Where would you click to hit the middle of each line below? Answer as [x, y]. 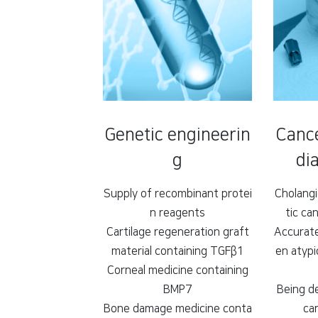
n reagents [177, 213]
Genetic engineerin [177, 135]
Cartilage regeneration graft [177, 232]
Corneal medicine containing [177, 271]
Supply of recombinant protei [177, 194]
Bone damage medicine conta [177, 309]
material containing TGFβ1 [177, 252]
